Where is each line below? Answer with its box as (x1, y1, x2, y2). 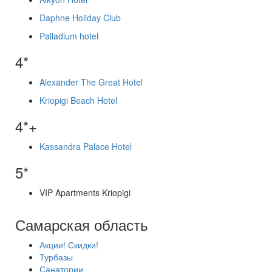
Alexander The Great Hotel (39, 76, 143, 88)
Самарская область (15, 214, 148, 235)
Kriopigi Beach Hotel (39, 94, 117, 106)
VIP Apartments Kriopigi (39, 186, 131, 199)
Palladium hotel (39, 30, 98, 42)
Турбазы (39, 251, 73, 263)
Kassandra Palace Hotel (39, 140, 132, 152)
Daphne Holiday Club (39, 12, 121, 24)
